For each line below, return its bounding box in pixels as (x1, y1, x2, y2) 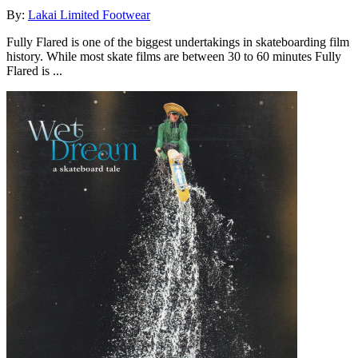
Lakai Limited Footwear (28, 7, 150, 22)
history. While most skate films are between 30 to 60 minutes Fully (6, 49, 341, 63)
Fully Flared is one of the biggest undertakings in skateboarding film (6, 34, 349, 49)
